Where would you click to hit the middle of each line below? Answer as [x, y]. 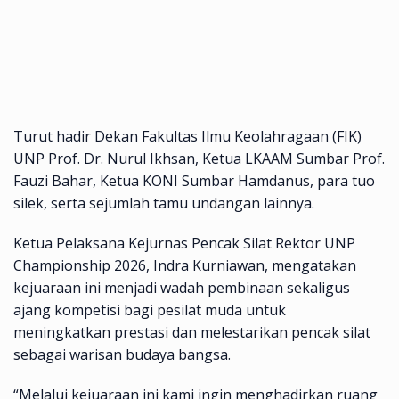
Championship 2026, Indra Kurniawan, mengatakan [185, 265]
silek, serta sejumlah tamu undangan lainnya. [164, 203]
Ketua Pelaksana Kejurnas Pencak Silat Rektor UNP [184, 243]
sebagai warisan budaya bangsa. [122, 354]
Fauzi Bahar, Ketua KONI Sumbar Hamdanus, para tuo [194, 180]
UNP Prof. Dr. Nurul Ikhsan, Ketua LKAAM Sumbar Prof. [199, 158]
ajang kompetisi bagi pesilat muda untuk [150, 309]
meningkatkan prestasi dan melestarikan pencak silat [192, 332]
